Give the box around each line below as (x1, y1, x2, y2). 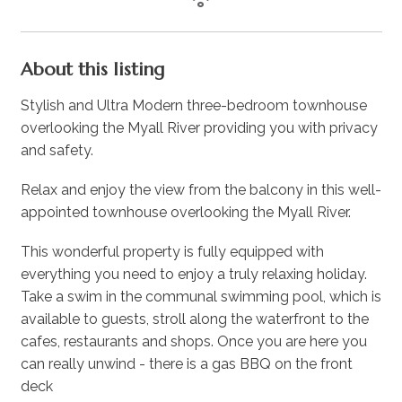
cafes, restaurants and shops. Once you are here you (20, 333, 367, 351)
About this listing (20, 58, 164, 82)
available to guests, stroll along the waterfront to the (20, 310, 369, 328)
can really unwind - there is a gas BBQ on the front (20, 355, 353, 373)
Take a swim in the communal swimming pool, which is (20, 288, 381, 306)
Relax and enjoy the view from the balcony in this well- (20, 181, 381, 199)
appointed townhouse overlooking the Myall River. (20, 204, 351, 222)
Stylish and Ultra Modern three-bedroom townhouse (20, 97, 367, 115)
